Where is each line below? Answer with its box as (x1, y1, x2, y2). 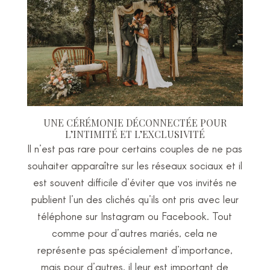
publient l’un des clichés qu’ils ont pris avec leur (31, 192, 239, 205)
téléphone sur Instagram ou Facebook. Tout (37, 209, 233, 222)
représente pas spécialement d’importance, (37, 243, 233, 256)
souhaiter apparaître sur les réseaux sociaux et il (27, 159, 242, 171)
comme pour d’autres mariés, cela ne (52, 226, 218, 239)
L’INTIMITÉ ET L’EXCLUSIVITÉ (64, 127, 205, 140)
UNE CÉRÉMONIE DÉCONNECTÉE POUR (43, 116, 227, 129)
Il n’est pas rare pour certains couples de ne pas (27, 142, 243, 154)
